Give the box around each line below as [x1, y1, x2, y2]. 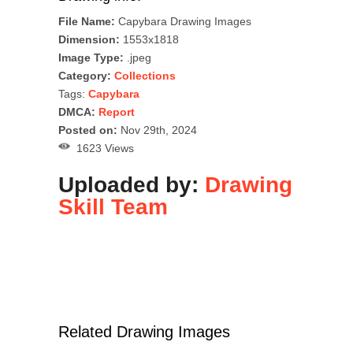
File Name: [58, 15, 115, 28]
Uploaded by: [58, 173, 205, 198]
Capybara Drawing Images [115, 15, 251, 28]
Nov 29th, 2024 [117, 124, 197, 137]
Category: [58, 69, 111, 83]
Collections [114, 69, 176, 83]
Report [98, 106, 135, 119]
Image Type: [58, 51, 124, 65]
